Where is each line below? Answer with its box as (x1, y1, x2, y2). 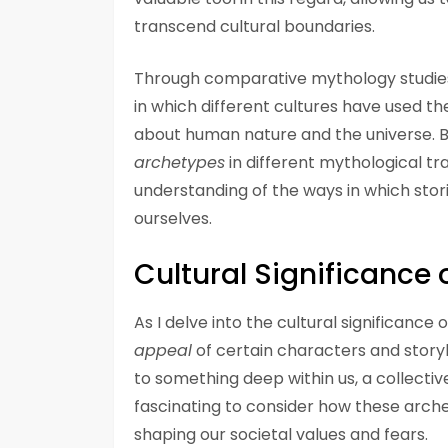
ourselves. (134, 207, 212, 231)
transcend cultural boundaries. (134, 15, 375, 39)
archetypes (134, 151, 225, 175)
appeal (134, 339, 192, 363)
